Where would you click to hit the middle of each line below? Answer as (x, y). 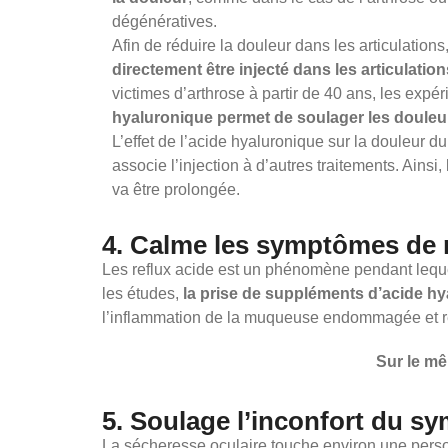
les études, (142, 293)
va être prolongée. (176, 189)
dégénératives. (164, 21)
